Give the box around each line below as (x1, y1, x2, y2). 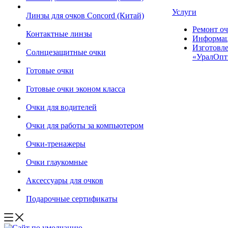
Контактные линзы (26, 30, 92, 38)
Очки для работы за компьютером (26, 121, 144, 130)
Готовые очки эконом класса (26, 84, 125, 93)
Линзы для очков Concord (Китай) (26, 11, 144, 20)
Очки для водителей (26, 103, 97, 111)
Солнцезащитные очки (26, 48, 106, 56)
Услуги (172, 8, 196, 16)
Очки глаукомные (26, 158, 88, 166)
